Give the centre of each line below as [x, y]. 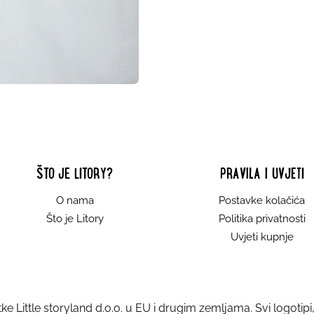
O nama [75, 201]
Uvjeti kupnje [262, 237]
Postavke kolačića [262, 201]
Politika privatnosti [262, 219]
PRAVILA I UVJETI [262, 175]
